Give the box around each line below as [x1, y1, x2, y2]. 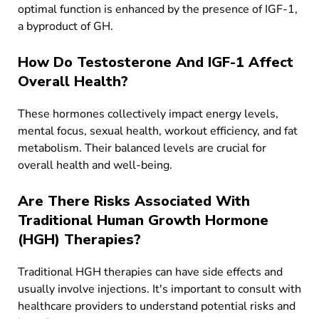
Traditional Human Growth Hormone [18, 211, 268, 230]
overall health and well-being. [18, 157, 172, 173]
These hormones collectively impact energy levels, [18, 106, 278, 122]
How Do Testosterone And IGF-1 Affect [18, 53, 293, 72]
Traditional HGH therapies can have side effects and [18, 264, 283, 280]
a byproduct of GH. [18, 19, 113, 34]
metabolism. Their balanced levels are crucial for [18, 140, 266, 156]
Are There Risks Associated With [18, 192, 250, 211]
